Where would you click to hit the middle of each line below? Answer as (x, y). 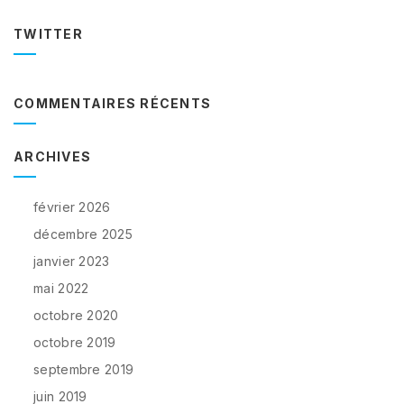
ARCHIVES (52, 156)
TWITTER (48, 34)
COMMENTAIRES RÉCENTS (112, 103)
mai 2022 (61, 288)
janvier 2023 (72, 261)
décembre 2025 (83, 234)
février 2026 (72, 207)
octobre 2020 (76, 315)
